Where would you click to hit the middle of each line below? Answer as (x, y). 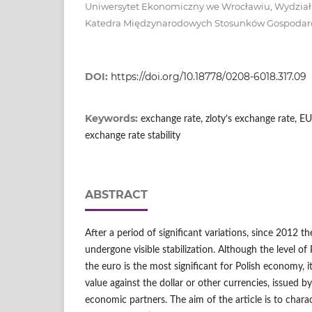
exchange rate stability (133, 135)
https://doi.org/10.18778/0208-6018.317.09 (209, 76)
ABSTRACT (116, 194)
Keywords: (113, 118)
